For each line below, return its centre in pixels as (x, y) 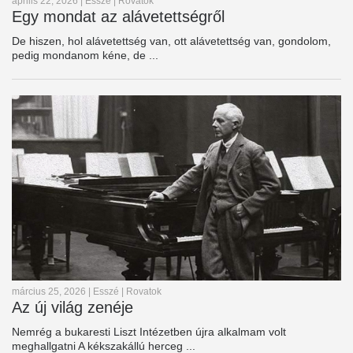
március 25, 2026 (49, 292)
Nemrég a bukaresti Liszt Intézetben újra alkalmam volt (149, 332)
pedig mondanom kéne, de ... (85, 56)
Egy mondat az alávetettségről (118, 17)
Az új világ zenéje (72, 308)
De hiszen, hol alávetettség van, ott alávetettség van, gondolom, (171, 41)
